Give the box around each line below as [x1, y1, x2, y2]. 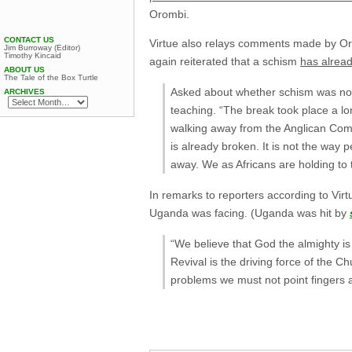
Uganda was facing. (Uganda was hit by [149, 207, 350, 220]
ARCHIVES [4, 87, 45, 96]
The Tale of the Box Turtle [4, 73, 98, 82]
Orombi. [149, 8, 189, 21]
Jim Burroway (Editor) [4, 43, 80, 52]
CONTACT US [4, 35, 54, 44]
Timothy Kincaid [4, 51, 61, 60]
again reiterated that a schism [149, 55, 300, 68]
